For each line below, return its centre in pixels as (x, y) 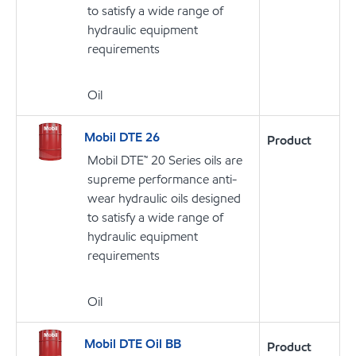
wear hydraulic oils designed (164, 199)
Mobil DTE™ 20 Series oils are (165, 161)
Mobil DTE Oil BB (133, 344)
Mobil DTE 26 (122, 137)
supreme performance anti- (162, 180)
